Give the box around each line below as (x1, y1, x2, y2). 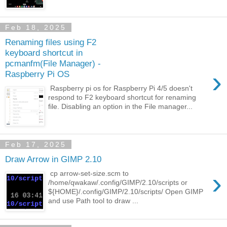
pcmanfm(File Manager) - (5, 58, 101, 68)
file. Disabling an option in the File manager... (48, 102, 193, 111)
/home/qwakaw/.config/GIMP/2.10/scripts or (48, 178, 188, 187)
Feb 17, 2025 (5, 140, 66, 148)
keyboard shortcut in (5, 47, 83, 58)
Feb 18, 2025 (5, 23, 66, 31)
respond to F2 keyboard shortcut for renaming (48, 93, 197, 102)
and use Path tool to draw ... (48, 197, 139, 205)
